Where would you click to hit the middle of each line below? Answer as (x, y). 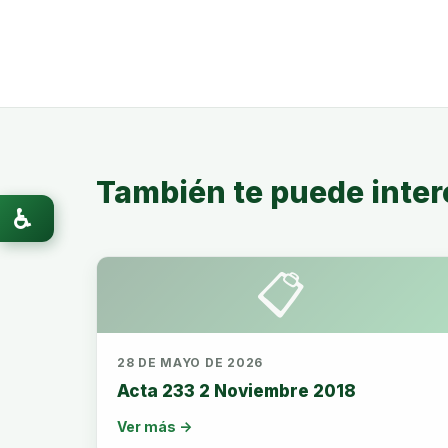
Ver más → (154, 426)
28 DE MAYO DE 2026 (190, 362)
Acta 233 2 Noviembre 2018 (236, 391)
